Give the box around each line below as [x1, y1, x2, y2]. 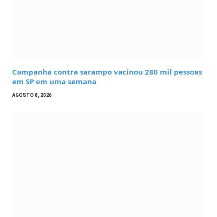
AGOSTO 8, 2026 [12, 93, 52, 98]
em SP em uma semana [12, 77, 96, 87]
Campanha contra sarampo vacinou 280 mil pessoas [12, 67, 202, 77]
